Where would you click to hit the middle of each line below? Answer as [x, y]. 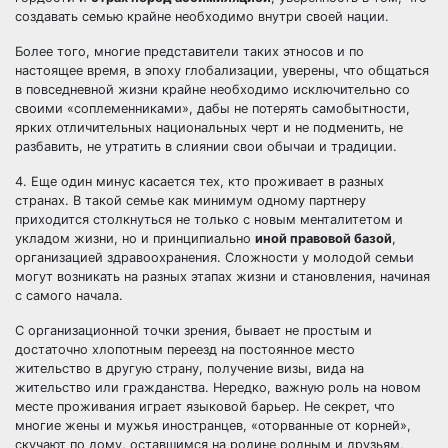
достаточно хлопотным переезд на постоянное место [185, 349]
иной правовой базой [323, 238]
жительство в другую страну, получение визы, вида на [189, 368]
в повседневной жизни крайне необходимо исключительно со [212, 89]
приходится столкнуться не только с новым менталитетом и [209, 219]
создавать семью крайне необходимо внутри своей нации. [202, 16]
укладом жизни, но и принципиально [135, 238]
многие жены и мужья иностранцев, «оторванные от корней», [213, 425]
